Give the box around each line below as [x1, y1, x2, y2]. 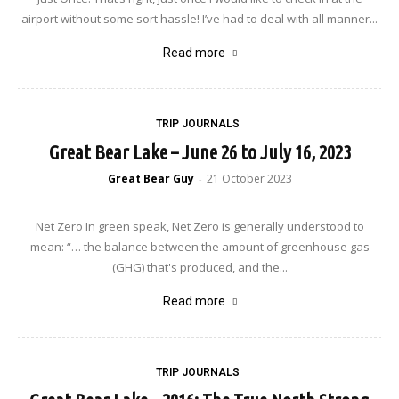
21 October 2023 [206, 171, 292, 186]
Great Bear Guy [107, 171, 194, 186]
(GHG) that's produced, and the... [111, 259, 288, 275]
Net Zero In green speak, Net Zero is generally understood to [35, 218, 364, 234]
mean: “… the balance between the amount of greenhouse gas [29, 239, 370, 255]
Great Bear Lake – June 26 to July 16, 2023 [48, 141, 351, 163]
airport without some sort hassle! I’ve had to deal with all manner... [21, 11, 378, 27]
